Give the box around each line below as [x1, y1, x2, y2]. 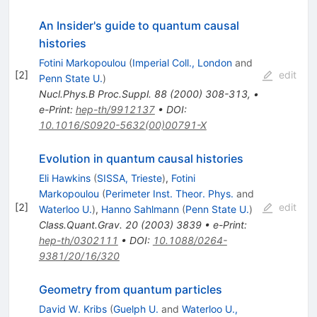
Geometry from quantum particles [38, 282, 222, 297]
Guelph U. [113, 303, 158, 316]
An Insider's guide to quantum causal [38, 18, 239, 33]
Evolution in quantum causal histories [38, 151, 243, 166]
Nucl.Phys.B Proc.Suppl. [38, 88, 151, 100]
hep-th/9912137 [75, 103, 155, 116]
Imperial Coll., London [132, 57, 232, 69]
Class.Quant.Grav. [38, 219, 122, 231]
